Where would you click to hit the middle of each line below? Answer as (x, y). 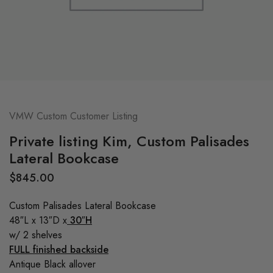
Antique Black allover (52, 264)
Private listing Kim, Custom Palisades (129, 141)
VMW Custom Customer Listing (73, 116)
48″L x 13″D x (38, 220)
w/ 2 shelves (36, 235)
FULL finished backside (59, 250)
